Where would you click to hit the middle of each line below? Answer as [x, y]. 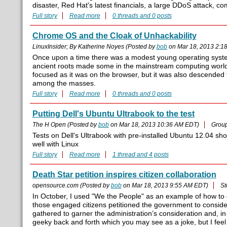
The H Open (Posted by [65, 125]
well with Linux [55, 144]
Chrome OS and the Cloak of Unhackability [114, 36]
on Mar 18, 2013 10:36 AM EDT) [154, 125]
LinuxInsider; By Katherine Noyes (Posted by [94, 47]
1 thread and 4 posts [140, 155]
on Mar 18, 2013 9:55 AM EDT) [165, 186]
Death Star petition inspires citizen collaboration [124, 175]
